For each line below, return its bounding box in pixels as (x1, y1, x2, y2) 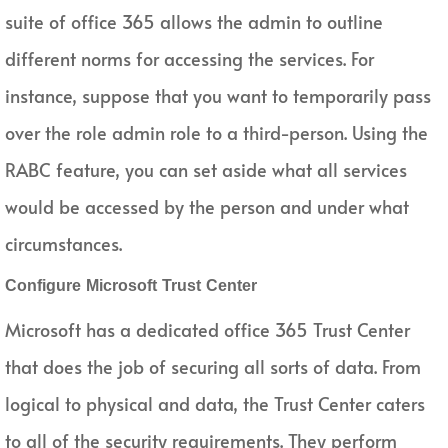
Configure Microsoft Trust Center (5, 277, 257, 295)
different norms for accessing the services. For (5, 45, 374, 71)
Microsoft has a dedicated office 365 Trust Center (5, 317, 410, 343)
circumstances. (5, 230, 122, 256)
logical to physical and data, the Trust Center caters (5, 391, 425, 417)
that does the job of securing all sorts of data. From (5, 354, 421, 380)
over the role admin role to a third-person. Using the (5, 119, 428, 145)
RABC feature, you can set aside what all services (5, 156, 407, 182)
